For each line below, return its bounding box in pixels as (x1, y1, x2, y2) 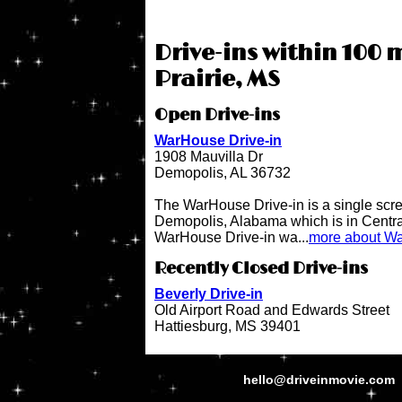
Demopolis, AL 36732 (154, 165, 291, 181)
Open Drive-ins (154, 106, 280, 127)
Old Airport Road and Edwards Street (154, 301, 389, 318)
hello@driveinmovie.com (243, 371, 398, 387)
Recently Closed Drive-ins (154, 258, 368, 279)
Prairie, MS (154, 66, 280, 93)
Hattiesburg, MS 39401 (154, 318, 301, 334)
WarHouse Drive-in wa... (154, 230, 309, 246)
